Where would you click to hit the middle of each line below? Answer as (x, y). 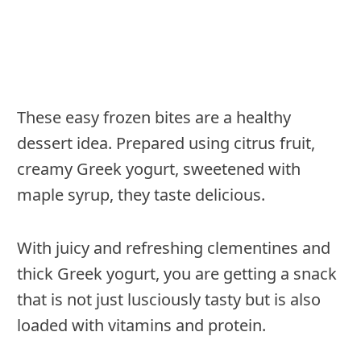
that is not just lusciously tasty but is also (169, 300)
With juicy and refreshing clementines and (174, 248)
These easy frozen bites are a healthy (154, 118)
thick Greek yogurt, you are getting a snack (177, 274)
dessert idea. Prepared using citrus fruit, (166, 143)
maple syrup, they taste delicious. (143, 195)
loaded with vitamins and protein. (141, 326)
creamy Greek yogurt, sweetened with (159, 169)
